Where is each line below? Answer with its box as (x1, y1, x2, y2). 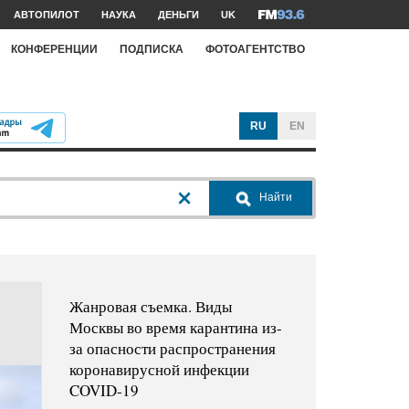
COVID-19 (68, 380, 139, 402)
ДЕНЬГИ (158, 9, 199, 20)
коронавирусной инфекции (68, 359, 249, 381)
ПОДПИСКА (120, 42, 184, 56)
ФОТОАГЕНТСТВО (205, 42, 305, 56)
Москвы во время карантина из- (68, 317, 282, 339)
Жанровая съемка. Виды (68, 296, 232, 318)
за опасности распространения (68, 338, 276, 360)
